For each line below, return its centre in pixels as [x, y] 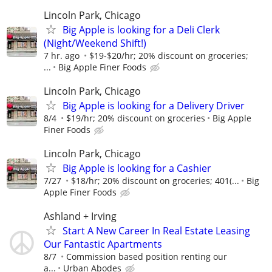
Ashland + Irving [80, 216]
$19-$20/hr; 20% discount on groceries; [169, 55]
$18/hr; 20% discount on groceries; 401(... [155, 180]
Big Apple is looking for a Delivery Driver [154, 105]
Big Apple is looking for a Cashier [137, 168]
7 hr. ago [62, 55]
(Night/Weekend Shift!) [95, 43]
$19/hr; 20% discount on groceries [136, 118]
